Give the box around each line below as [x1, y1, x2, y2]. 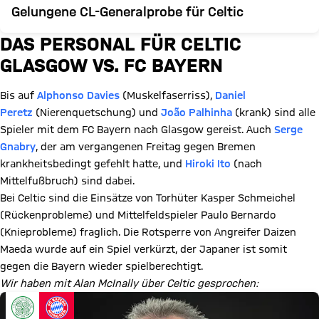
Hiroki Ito [185, 158, 231, 169]
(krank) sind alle [232, 107, 315, 118]
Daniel [215, 90, 246, 101]
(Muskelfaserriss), [120, 90, 215, 101]
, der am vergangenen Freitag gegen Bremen [36, 141, 256, 152]
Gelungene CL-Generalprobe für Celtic [11, 4, 244, 19]
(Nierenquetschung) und [33, 107, 161, 118]
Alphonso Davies [37, 90, 120, 101]
